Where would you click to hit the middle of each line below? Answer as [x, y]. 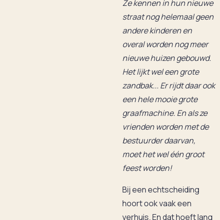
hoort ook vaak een [157, 203]
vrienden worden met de [165, 127]
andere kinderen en [157, 30]
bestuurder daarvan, [159, 140]
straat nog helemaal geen [168, 17]
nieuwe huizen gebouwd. [167, 58]
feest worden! [147, 168]
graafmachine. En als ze [165, 113]
